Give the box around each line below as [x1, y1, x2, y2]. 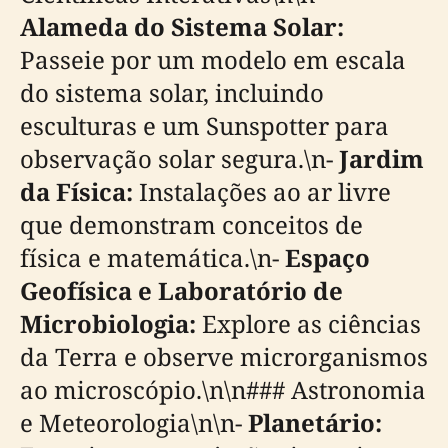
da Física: [20, 175, 133, 208]
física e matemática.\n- [20, 241, 285, 274]
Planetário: [248, 406, 382, 439]
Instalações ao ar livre [133, 175, 391, 208]
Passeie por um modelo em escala [20, 43, 406, 76]
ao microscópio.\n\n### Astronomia [20, 373, 426, 406]
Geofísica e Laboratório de [20, 274, 343, 307]
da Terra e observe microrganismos [20, 340, 428, 373]
